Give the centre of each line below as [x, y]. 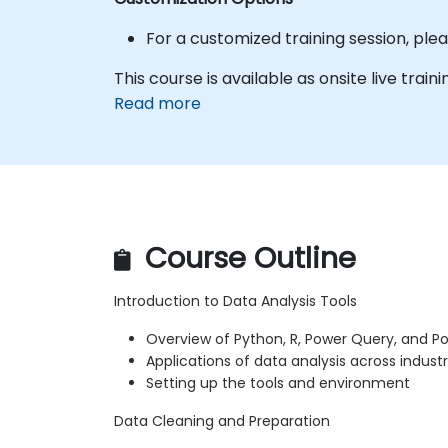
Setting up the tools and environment [278, 383]
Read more [157, 103]
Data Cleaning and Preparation [222, 421]
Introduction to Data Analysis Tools [235, 301]
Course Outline [246, 258]
